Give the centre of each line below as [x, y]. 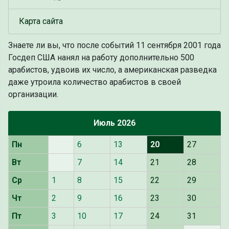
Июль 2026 [114, 123]
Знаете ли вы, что [41, 45]
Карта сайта [41, 21]
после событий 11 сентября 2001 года [148, 45]
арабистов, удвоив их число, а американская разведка [112, 70]
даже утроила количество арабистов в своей [95, 82]
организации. [33, 95]
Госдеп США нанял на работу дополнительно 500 [101, 58]
